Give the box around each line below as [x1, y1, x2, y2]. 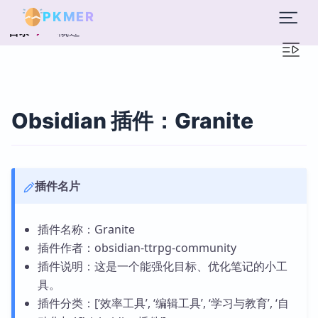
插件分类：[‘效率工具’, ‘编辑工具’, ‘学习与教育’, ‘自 [37, 295, 289, 311]
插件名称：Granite [37, 221, 135, 237]
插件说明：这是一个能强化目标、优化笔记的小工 [37, 258, 287, 274]
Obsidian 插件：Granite [11, 108, 253, 133]
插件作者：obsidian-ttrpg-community [37, 240, 236, 256]
